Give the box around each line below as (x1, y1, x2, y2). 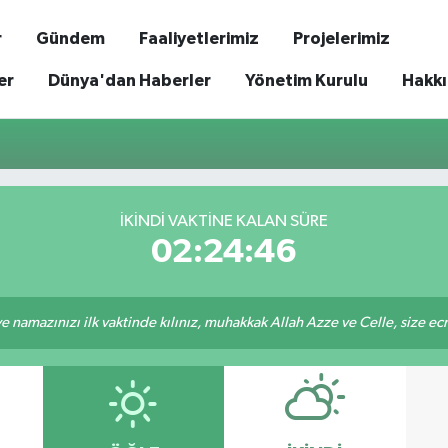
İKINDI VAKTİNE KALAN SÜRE (120, 212, 328, 230)
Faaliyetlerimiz (138, 29, 259, 47)
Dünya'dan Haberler (47, 71, 211, 89)
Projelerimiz (292, 29, 390, 47)
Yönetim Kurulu (244, 71, 368, 89)
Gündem (35, 29, 105, 47)
